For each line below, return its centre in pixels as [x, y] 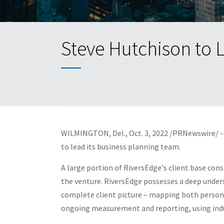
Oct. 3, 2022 [148, 133]
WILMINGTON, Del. [93, 133]
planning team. [155, 146]
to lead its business [94, 146]
